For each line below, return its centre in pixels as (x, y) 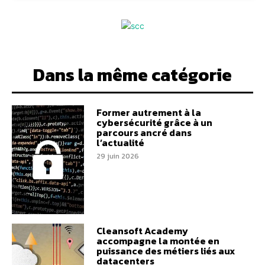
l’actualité (120, 143)
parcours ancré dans (144, 133)
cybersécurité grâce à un (154, 123)
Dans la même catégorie (132, 75)
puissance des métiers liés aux (165, 251)
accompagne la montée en (158, 240)
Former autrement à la (148, 113)
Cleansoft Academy (142, 230)
